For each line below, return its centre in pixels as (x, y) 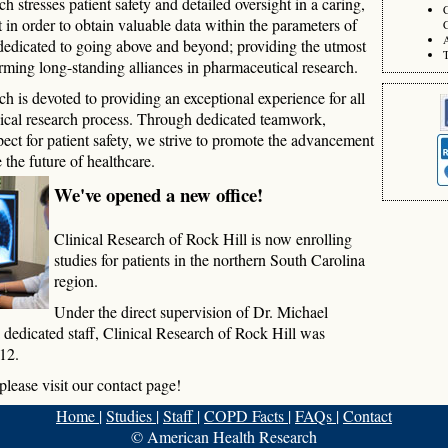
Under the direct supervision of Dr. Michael (191, 311)
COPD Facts (246, 415)
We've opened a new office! (158, 194)
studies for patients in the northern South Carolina (209, 259)
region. (76, 280)
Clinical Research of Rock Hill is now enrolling (203, 238)
